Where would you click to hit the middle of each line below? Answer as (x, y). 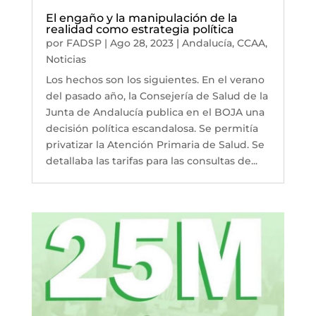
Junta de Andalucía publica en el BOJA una (155, 113)
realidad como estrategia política (140, 30)
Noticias (66, 60)
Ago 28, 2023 (141, 43)
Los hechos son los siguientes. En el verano (155, 80)
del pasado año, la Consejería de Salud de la (157, 96)
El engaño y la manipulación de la (141, 18)
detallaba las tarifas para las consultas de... (151, 161)
